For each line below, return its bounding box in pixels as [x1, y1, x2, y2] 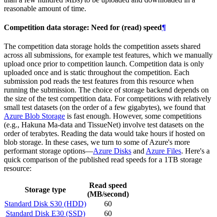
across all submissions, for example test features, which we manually [4, 51, 213, 60]
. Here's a [181, 147, 210, 155]
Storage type [25, 186, 66, 194]
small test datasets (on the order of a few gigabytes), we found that [4, 103, 205, 112]
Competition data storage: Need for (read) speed [4, 23, 162, 31]
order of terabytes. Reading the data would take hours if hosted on [4, 129, 205, 138]
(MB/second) [87, 190, 129, 199]
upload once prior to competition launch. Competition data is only [4, 60, 204, 68]
